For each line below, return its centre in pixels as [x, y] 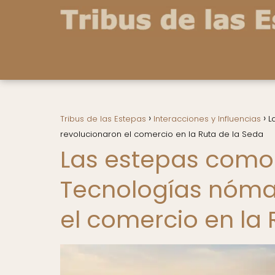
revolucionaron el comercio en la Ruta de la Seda [162, 134]
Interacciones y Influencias [207, 119]
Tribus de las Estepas [103, 119]
